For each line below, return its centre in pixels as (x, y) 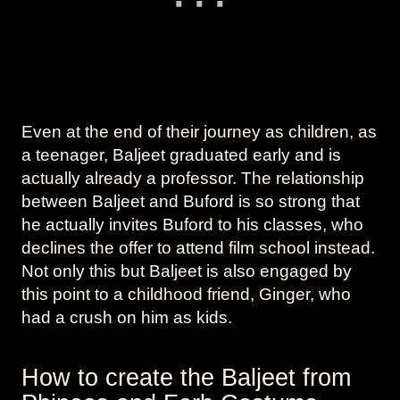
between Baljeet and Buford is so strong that (191, 201)
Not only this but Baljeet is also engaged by (187, 271)
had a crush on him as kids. (127, 317)
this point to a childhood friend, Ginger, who (186, 294)
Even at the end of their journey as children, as (199, 131)
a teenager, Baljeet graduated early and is (181, 154)
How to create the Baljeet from (186, 378)
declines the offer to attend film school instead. (198, 247)
